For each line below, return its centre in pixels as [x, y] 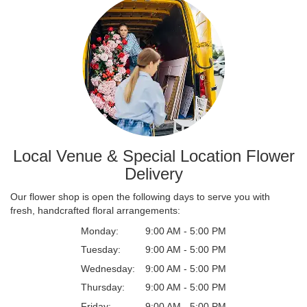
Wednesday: [108, 268]
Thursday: [103, 287]
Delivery [153, 173]
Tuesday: [101, 249]
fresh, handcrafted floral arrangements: [95, 210]
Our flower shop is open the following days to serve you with [140, 196]
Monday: [100, 231]
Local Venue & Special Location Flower [153, 156]
